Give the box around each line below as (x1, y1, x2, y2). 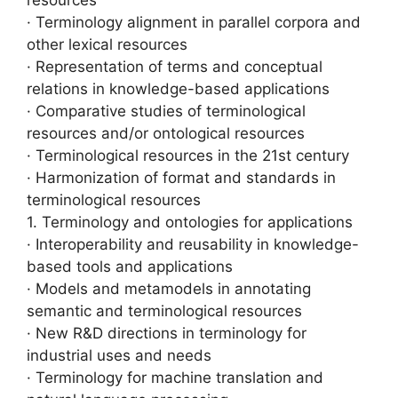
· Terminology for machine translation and (27, 368, 323, 386)
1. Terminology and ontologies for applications (27, 212, 353, 231)
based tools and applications (27, 257, 233, 275)
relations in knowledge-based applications (27, 79, 330, 98)
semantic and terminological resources (27, 301, 302, 320)
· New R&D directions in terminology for (27, 323, 306, 342)
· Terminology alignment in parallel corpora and (27, 12, 361, 31)
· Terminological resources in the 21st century (27, 146, 349, 164)
